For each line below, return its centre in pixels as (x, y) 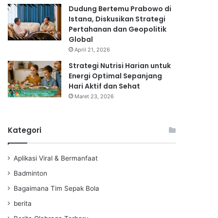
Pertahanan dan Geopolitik (118, 29)
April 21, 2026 (92, 49)
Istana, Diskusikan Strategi (117, 19)
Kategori (25, 130)
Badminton (30, 173)
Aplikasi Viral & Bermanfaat (56, 158)
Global (81, 39)
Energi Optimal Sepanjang (115, 76)
